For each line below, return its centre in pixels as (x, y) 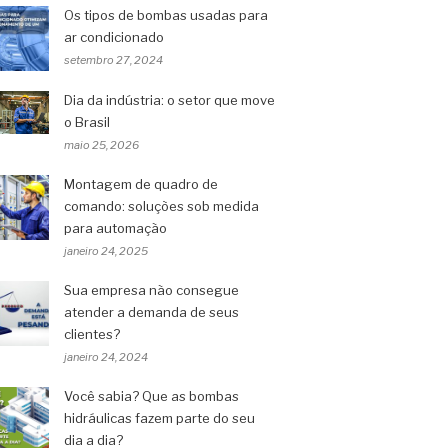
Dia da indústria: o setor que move (169, 100)
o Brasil (87, 122)
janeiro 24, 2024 (106, 357)
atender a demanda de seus (151, 312)
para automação (115, 228)
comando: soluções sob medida (161, 206)
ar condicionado (114, 37)
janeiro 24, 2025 (106, 251)
